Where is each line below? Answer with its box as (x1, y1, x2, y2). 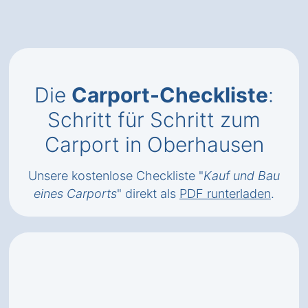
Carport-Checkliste (71, 82, 268, 107)
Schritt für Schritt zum (47, 107, 261, 132)
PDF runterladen (179, 186, 271, 201)
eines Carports (34, 186, 117, 201)
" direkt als (117, 186, 179, 201)
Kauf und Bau (203, 168, 280, 183)
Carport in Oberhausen (44, 132, 264, 157)
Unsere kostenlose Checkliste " (28, 168, 203, 183)
